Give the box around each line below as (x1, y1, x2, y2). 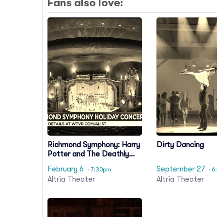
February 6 (47, 165, 84, 174)
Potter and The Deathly (47, 149, 129, 158)
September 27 (156, 165, 205, 174)
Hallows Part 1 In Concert (47, 158, 133, 168)
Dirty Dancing (156, 140, 204, 149)
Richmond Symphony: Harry (47, 140, 140, 149)
